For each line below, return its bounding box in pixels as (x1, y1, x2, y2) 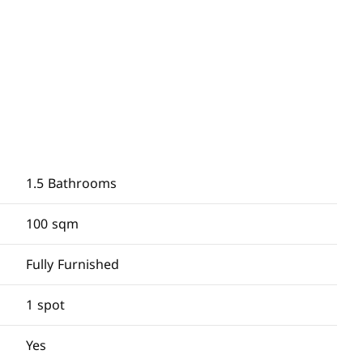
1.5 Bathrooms (26, 171, 117, 196)
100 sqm (26, 211, 79, 237)
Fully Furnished (26, 252, 119, 277)
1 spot (26, 293, 65, 318)
